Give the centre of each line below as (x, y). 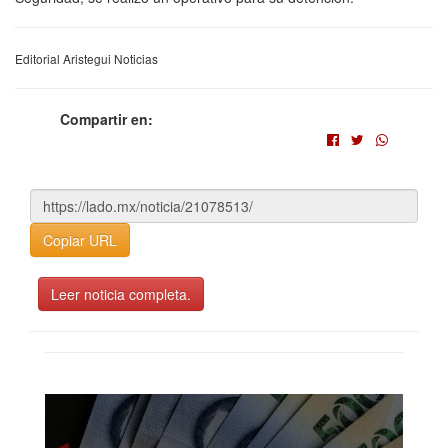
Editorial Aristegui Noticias (86, 58)
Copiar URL (80, 239)
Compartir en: (106, 118)
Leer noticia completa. (121, 293)
